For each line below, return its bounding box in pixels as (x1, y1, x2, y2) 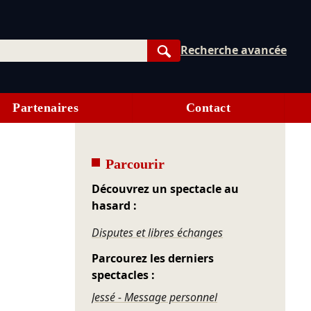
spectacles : (92, 267, 155, 283)
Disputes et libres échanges (92, 225, 224, 241)
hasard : (92, 198, 137, 214)
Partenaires (12, 101, 79, 115)
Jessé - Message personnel (92, 289, 218, 305)
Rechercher (163, 58, 226, 74)
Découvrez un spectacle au (92, 181, 239, 197)
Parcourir (106, 156, 165, 172)
